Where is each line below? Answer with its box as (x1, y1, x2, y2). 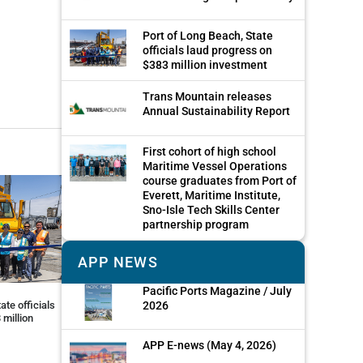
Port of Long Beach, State (143, 29, 273, 43)
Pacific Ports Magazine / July (143, 284, 292, 297)
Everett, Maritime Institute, (143, 188, 280, 202)
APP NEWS (78, 253, 159, 271)
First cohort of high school (143, 144, 276, 158)
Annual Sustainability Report (143, 105, 290, 118)
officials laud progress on (143, 44, 272, 58)
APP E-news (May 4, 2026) (143, 338, 276, 352)
